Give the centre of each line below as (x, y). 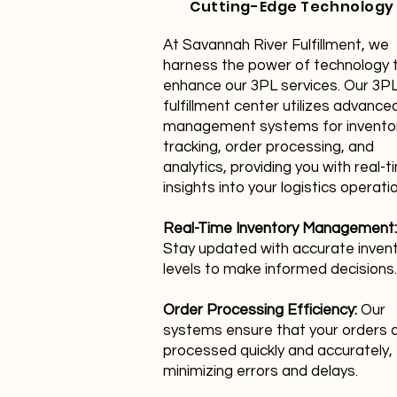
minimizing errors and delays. (261, 371)
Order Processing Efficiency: (262, 310)
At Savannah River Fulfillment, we (276, 45)
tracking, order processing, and (269, 147)
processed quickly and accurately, (278, 351)
